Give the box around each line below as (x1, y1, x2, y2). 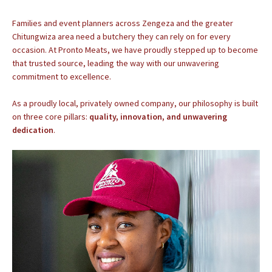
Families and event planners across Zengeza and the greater (12, 18, 233, 29)
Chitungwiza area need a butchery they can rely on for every (12, 31, 231, 42)
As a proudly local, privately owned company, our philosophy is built (12, 98, 258, 109)
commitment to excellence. (12, 71, 111, 82)
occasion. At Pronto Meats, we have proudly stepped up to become (12, 44, 258, 55)
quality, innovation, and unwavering (89, 111, 227, 122)
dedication (12, 124, 53, 135)
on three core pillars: (12, 111, 89, 122)
